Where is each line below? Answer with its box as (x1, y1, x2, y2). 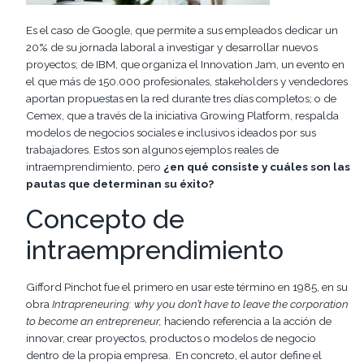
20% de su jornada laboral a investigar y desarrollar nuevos (26, 40, 318, 54)
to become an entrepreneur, (26, 314, 164, 328)
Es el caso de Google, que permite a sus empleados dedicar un (26, 23, 338, 37)
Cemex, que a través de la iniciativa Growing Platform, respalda (26, 108, 339, 122)
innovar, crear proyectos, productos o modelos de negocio (26, 331, 316, 345)
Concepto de (26, 204, 184, 235)
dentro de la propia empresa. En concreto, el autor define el (26, 349, 322, 362)
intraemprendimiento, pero (26, 159, 163, 173)
